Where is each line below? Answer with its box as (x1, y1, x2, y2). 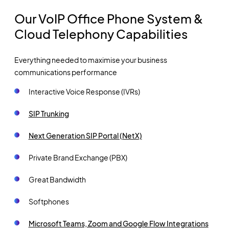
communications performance (14, 67, 117, 77)
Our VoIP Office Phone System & (14, 11, 203, 27)
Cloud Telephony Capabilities (14, 26, 188, 42)
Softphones (28, 196, 69, 206)
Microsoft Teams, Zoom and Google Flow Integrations (28, 218, 209, 228)
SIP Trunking (28, 108, 69, 118)
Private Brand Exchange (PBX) (28, 152, 127, 162)
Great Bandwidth (28, 174, 86, 184)
